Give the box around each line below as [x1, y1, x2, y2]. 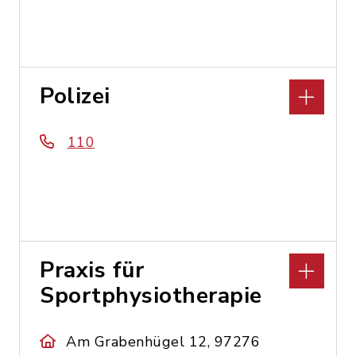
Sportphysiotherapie [40, 281, 262, 311]
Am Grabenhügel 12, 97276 [66, 332, 261, 351]
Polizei [40, 81, 110, 111]
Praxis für [40, 255, 144, 285]
